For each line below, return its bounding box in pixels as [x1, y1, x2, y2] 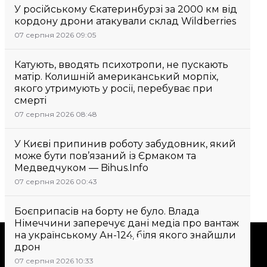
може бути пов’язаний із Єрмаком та [14, 150, 196, 162]
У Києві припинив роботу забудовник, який [14, 138, 236, 150]
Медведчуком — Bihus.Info [14, 162, 148, 173]
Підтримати [142, 231, 206, 242]
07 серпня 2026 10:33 [14, 256, 94, 265]
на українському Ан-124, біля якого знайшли [14, 229, 236, 241]
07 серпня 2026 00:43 [14, 177, 97, 186]
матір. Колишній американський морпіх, [14, 71, 218, 82]
